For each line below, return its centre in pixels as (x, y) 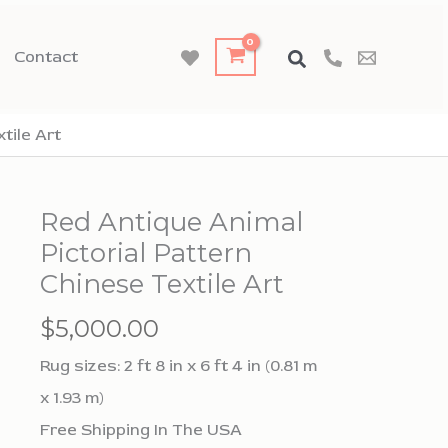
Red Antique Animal (171, 222)
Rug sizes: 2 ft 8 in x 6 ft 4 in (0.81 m (178, 365)
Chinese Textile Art (162, 284)
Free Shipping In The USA (141, 429)
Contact (46, 57)
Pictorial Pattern (146, 253)
